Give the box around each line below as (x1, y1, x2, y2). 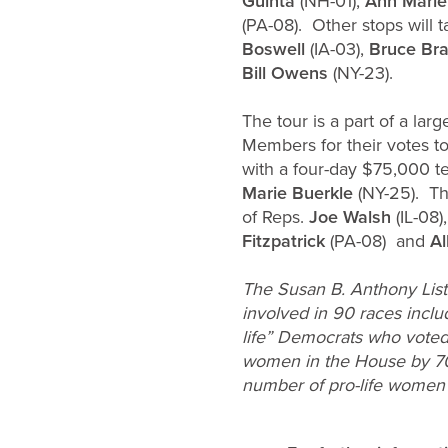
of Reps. (242, 204, 309, 229)
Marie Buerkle (242, 180, 353, 205)
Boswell (242, 36, 305, 61)
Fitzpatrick (242, 228, 325, 253)
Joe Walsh (309, 204, 391, 229)
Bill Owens (242, 60, 328, 85)
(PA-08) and (325, 228, 430, 253)
